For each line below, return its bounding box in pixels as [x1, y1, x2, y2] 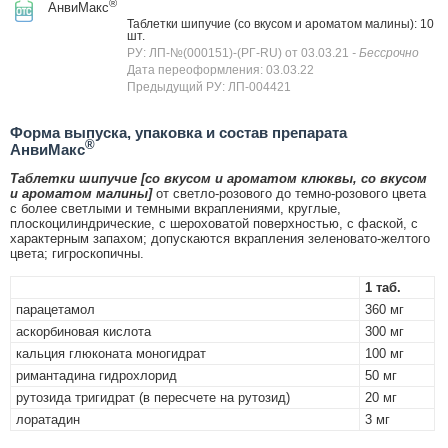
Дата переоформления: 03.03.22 [127, 62, 314, 77]
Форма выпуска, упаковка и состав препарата [10, 123, 347, 141]
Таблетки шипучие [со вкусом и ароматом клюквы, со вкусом [10, 170, 427, 186]
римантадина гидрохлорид [16, 367, 177, 383]
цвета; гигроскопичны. [10, 245, 144, 261]
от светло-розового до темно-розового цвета [152, 185, 426, 201]
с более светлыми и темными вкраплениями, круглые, [10, 200, 341, 216]
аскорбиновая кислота [16, 323, 151, 339]
